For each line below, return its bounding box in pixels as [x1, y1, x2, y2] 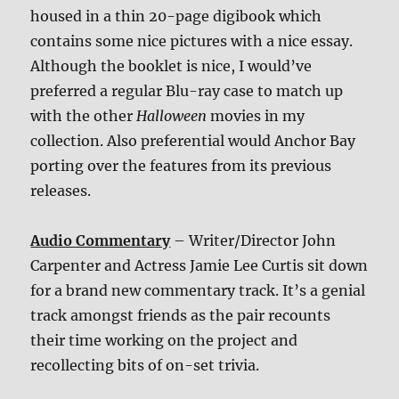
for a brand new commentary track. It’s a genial [30, 281, 366, 299]
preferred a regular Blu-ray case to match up [30, 81, 344, 100]
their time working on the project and [30, 330, 298, 349]
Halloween [136, 106, 208, 125]
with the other [30, 106, 137, 125]
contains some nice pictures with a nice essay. [30, 31, 354, 50]
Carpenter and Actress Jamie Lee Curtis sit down [30, 256, 369, 274]
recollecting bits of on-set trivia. [30, 355, 260, 374]
